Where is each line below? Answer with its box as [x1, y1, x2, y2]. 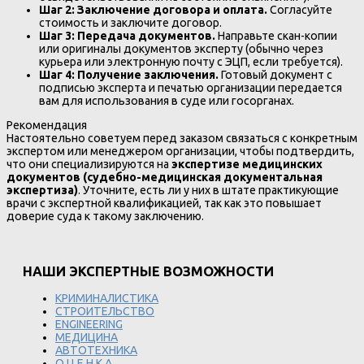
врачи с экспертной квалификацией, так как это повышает [6, 197, 322, 210]
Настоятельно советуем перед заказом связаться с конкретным [6, 132, 357, 145]
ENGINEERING [55, 318, 123, 331]
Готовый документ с [219, 67, 332, 81]
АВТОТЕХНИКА [55, 344, 137, 357]
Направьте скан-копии [215, 28, 337, 42]
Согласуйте [267, 2, 332, 16]
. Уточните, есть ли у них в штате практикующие [78, 184, 339, 197]
